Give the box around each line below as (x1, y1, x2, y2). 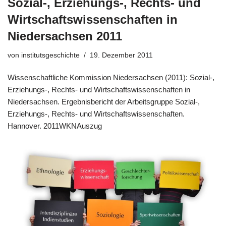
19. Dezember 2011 (90, 51, 153, 60)
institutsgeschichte (21, 51, 80, 60)
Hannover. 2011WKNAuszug (8, 122, 102, 131)
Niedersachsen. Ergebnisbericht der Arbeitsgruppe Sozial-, (8, 97, 200, 106)
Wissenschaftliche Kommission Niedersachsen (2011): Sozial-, (8, 73, 214, 82)
